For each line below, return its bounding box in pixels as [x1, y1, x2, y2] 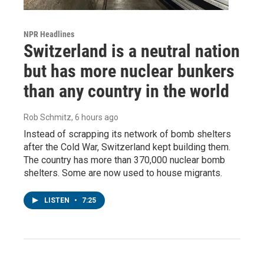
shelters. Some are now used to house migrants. [24, 167, 222, 179]
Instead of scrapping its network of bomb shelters [24, 128, 231, 140]
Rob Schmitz [24, 113, 71, 123]
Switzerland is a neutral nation [24, 41, 240, 62]
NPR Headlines [24, 29, 74, 39]
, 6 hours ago [71, 113, 118, 123]
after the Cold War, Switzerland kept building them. [24, 141, 230, 153]
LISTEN [44, 196, 71, 205]
